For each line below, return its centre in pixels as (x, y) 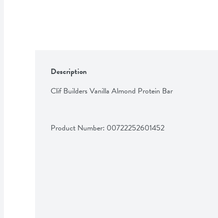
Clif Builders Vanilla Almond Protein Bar (112, 91)
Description (69, 71)
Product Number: (79, 128)
